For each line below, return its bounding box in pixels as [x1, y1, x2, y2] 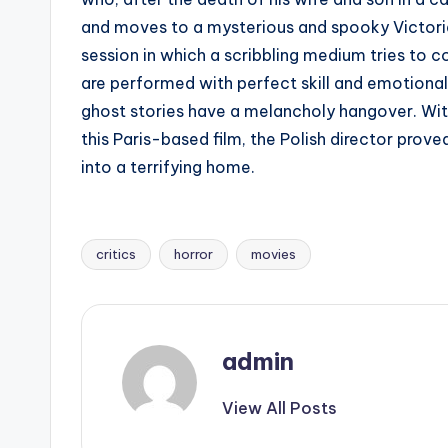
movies [251, 246, 296, 262]
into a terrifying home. [81, 157, 255, 177]
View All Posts [222, 398, 337, 418]
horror [174, 246, 213, 262]
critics [96, 246, 136, 262]
